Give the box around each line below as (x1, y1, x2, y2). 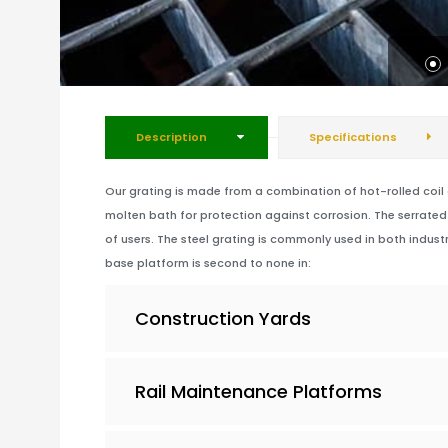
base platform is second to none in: (105, 254, 311, 271)
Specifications (309, 128, 397, 145)
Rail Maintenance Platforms (135, 378, 382, 404)
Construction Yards (135, 305, 311, 331)
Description (136, 128, 207, 145)
